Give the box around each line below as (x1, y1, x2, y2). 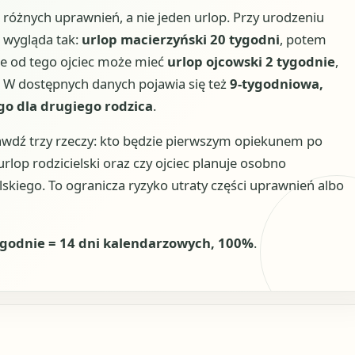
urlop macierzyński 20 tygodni (81, 29, 280, 48)
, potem (279, 29, 326, 48)
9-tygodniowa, (229, 74, 323, 93)
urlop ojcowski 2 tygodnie (166, 52, 335, 71)
